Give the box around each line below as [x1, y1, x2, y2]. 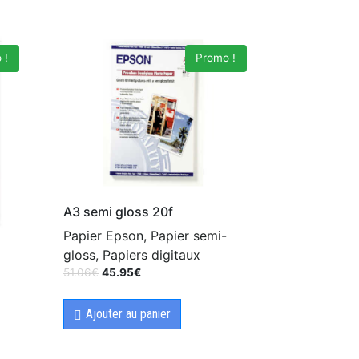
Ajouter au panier [85, 306, 171, 322]
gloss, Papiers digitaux [63, 247, 201, 264]
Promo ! [196, 51, 236, 65]
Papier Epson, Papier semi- [63, 228, 228, 244]
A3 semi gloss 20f [63, 204, 174, 220]
